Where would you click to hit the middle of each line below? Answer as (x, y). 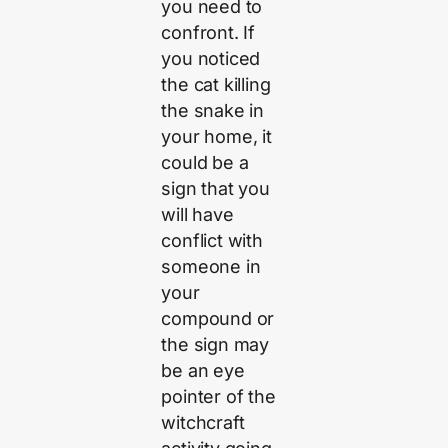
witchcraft (203, 422)
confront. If (208, 32)
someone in (211, 266)
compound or (218, 318)
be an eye (203, 370)
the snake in (213, 110)
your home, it (216, 136)
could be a (205, 162)
